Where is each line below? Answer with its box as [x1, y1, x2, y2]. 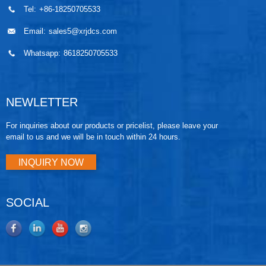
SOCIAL [6, 196, 49, 210]
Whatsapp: [24, 49, 61, 58]
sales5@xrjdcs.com [49, 27, 117, 36]
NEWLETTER [6, 96, 78, 109]
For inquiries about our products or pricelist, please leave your [6, 121, 218, 131]
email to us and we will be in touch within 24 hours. [6, 132, 180, 142]
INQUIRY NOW [18, 157, 84, 167]
